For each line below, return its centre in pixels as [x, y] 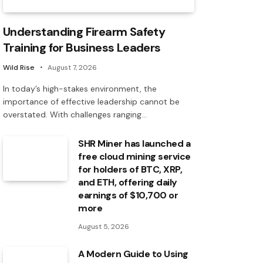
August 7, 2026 [72, 68]
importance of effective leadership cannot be [91, 102]
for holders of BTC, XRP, [131, 170]
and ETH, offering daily [128, 183]
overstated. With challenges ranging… [75, 115]
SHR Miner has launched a [134, 144]
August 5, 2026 [104, 227]
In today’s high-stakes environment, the [80, 89]
